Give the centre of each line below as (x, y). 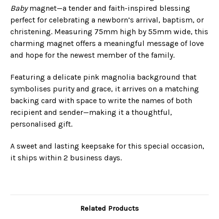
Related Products (109, 208)
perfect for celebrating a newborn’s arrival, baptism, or (107, 20)
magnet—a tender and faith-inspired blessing (109, 8)
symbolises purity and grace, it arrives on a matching (105, 89)
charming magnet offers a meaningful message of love (107, 44)
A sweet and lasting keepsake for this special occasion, (107, 146)
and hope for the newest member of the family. (92, 55)
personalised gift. (41, 124)
